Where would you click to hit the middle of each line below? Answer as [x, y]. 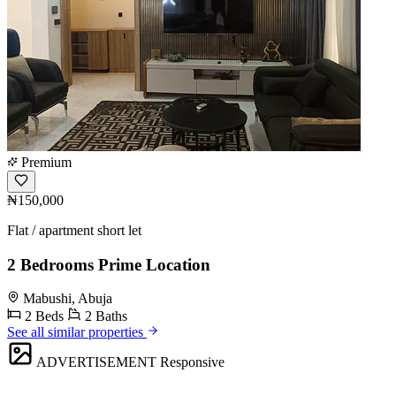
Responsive [192, 362]
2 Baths [104, 316]
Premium [45, 162]
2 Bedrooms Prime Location [109, 264]
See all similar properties [77, 332]
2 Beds [42, 316]
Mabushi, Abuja [68, 299]
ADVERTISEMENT [96, 362]
